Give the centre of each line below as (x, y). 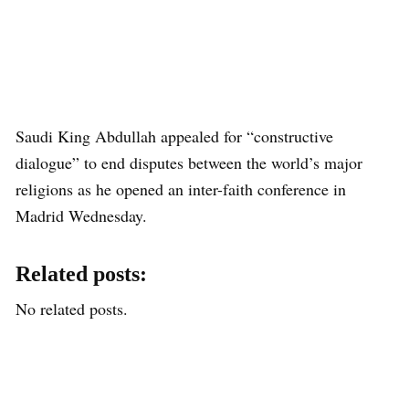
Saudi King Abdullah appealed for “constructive (174, 136)
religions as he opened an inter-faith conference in (181, 189)
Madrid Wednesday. (81, 215)
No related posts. (72, 308)
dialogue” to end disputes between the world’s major (189, 162)
